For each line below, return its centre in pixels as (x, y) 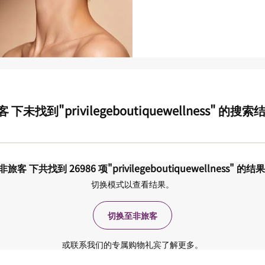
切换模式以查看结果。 (132, 184)
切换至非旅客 (132, 215)
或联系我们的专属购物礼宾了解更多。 (132, 244)
